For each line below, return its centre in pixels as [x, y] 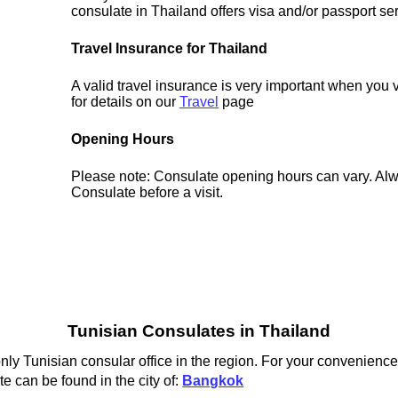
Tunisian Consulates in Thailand [199, 331]
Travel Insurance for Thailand [170, 49]
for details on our [126, 102]
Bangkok [213, 380]
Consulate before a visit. [147, 193]
